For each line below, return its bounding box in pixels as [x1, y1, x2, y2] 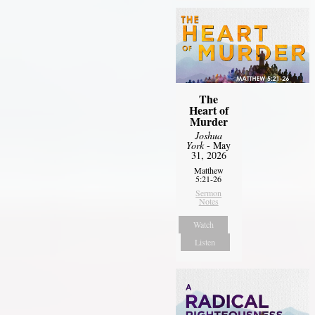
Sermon [195, 186, 222, 198]
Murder [189, 112, 228, 129]
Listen [195, 236, 216, 247]
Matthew [193, 164, 224, 176]
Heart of [188, 101, 229, 118]
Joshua [195, 128, 223, 142]
